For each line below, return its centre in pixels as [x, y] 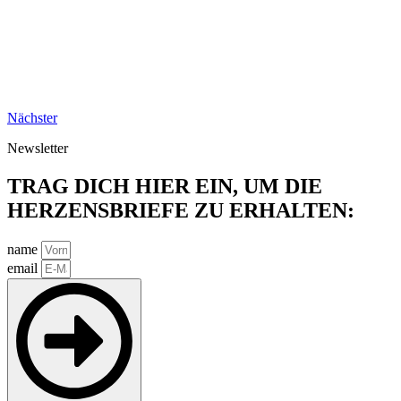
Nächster [32, 117]
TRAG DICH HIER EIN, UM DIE [165, 186]
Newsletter [38, 148]
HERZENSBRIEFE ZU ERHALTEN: [181, 210]
